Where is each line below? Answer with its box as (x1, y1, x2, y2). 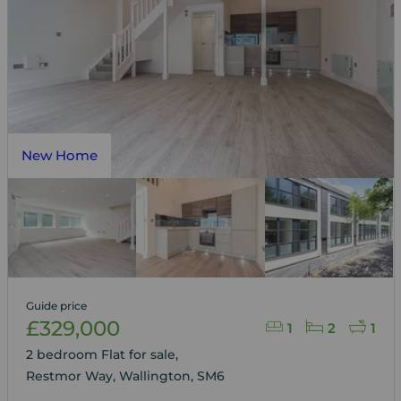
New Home (21, 146, 98, 164)
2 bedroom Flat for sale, (25, 346, 182, 363)
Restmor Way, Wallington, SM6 (25, 367, 225, 384)
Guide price (25, 298, 87, 312)
